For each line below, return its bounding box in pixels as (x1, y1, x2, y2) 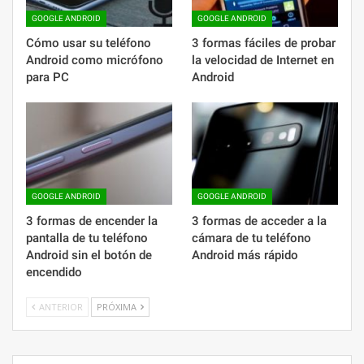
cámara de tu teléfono (192, 231, 311, 246)
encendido (26, 265, 82, 280)
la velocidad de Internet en (192, 53, 334, 68)
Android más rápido (192, 248, 298, 263)
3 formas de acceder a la (192, 214, 327, 229)
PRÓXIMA (97, 301, 139, 314)
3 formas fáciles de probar (192, 36, 336, 51)
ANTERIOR (37, 301, 83, 314)
